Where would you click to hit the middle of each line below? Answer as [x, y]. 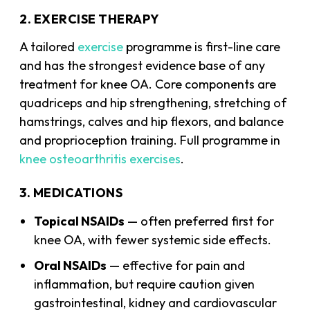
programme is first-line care [202, 46]
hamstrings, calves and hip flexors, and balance [152, 121]
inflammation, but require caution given [145, 284]
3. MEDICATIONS [71, 192]
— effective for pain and [176, 265]
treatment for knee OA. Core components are [148, 84]
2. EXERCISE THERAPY [90, 19]
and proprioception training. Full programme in [150, 140]
